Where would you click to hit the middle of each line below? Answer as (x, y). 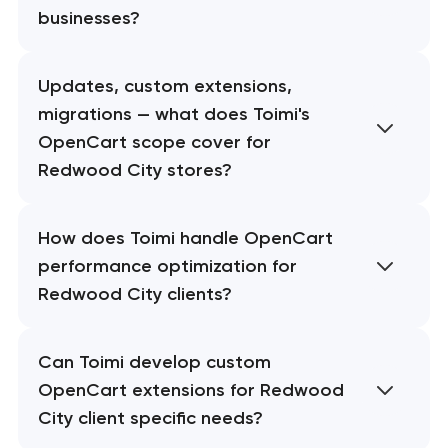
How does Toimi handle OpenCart (185, 238)
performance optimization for (167, 266)
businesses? (88, 18)
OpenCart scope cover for (154, 142)
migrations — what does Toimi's (173, 114)
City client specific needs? (150, 418)
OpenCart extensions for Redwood (190, 390)
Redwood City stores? (134, 170)
